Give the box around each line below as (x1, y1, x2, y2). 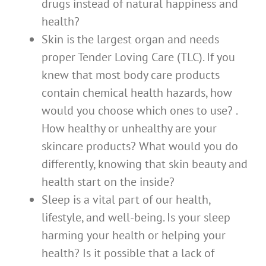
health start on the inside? (42, 174, 175, 190)
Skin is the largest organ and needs (42, 31, 219, 47)
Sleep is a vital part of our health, (42, 192, 210, 208)
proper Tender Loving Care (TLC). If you (42, 49, 235, 65)
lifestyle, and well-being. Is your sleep (42, 210, 230, 226)
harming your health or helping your (42, 227, 226, 243)
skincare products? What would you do (42, 138, 238, 154)
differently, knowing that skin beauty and (42, 156, 248, 172)
